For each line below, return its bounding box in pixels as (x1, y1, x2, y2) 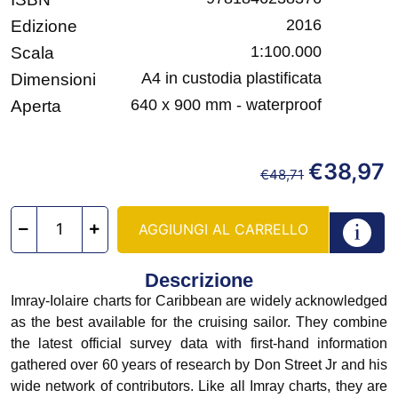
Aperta (11, 96, 61, 115)
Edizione (11, 16, 77, 36)
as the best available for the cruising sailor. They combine (11, 314, 387, 330)
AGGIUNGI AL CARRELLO (138, 219, 308, 238)
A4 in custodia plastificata (141, 68, 322, 87)
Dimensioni (11, 69, 96, 89)
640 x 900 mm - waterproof (131, 95, 322, 114)
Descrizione (145, 268, 253, 291)
